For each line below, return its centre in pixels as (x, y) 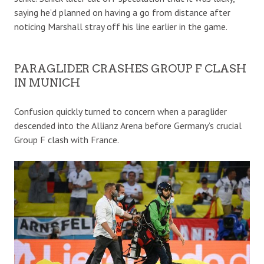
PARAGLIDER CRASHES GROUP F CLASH (130, 68)
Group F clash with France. (67, 139)
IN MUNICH (47, 82)
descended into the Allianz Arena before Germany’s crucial (128, 125)
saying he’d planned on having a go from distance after (122, 12)
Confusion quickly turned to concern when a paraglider (121, 111)
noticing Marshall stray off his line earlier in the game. (121, 26)
